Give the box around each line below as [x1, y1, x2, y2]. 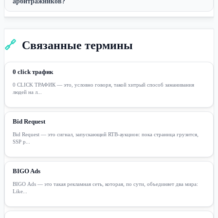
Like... [13, 188, 27, 194]
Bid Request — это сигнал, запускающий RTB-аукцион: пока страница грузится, [13, 131, 199, 137]
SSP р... [13, 138, 30, 145]
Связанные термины [22, 38, 133, 52]
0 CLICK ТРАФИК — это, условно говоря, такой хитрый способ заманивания [13, 81, 194, 88]
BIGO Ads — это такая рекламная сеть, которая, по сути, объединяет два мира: [13, 181, 198, 187]
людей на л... [13, 89, 42, 95]
